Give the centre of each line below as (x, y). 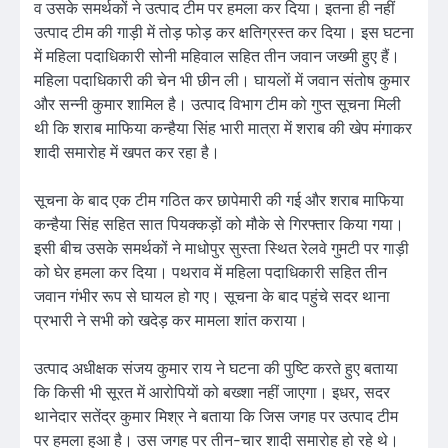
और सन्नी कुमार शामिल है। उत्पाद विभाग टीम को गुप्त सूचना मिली (217, 104)
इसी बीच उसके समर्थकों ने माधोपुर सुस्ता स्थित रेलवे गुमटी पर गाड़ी (221, 248)
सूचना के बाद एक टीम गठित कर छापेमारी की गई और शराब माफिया (219, 200)
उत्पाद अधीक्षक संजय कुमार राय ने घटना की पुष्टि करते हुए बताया (216, 368)
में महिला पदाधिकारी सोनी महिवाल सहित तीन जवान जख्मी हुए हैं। (217, 56)
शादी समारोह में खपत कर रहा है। (127, 152)
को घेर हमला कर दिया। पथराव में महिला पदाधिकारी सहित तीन (210, 272)
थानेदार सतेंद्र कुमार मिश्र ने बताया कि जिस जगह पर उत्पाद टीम (216, 416)
